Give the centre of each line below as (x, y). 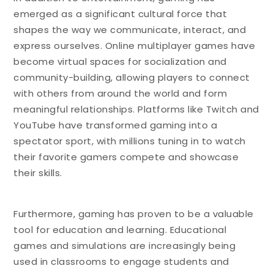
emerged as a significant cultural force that (120, 13)
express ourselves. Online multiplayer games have (135, 45)
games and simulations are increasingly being (125, 245)
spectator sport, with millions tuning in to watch (130, 141)
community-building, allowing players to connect (132, 77)
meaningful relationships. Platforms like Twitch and (136, 109)
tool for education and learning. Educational (120, 229)
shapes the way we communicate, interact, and (130, 29)
